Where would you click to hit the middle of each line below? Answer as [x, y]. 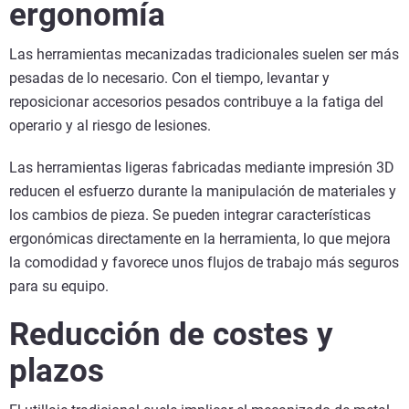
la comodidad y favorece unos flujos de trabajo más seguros [204, 262]
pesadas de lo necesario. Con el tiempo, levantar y [169, 78]
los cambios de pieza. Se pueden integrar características [190, 215]
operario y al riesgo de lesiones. [110, 125]
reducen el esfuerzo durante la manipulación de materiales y [203, 191]
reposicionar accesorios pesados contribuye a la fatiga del [196, 101]
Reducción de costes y [171, 334]
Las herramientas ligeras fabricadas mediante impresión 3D [202, 167]
